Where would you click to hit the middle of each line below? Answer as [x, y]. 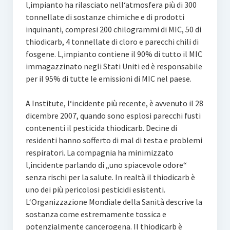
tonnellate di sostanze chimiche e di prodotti [105, 17]
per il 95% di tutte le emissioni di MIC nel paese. [108, 79]
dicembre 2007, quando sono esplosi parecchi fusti [113, 116]
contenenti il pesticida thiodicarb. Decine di [101, 128]
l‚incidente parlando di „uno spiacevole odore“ [106, 165]
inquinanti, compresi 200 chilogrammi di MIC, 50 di [113, 30]
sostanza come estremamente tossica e [96, 214]
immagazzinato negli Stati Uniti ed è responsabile [114, 66]
